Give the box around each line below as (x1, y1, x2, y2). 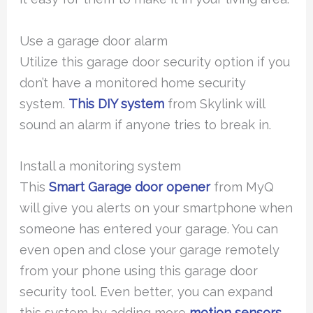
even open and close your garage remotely (20, 242, 280, 257)
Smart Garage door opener (49, 179, 211, 194)
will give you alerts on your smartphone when (20, 200, 293, 215)
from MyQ (210, 179, 275, 194)
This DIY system (68, 96, 165, 111)
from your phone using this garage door (20, 263, 259, 278)
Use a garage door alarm (20, 33, 168, 48)
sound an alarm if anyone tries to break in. (20, 117, 272, 132)
